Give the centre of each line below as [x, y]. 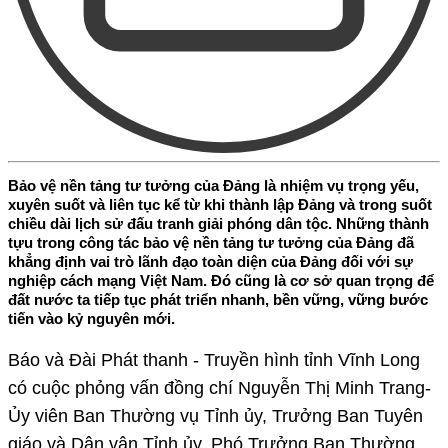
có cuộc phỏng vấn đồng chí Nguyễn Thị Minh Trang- [219, 387]
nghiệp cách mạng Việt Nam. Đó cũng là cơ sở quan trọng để [221, 280]
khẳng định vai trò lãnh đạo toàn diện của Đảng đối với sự [210, 261]
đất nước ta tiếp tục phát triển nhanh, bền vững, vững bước [218, 299]
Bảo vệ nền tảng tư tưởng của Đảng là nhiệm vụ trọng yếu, [213, 185]
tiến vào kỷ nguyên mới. [91, 318]
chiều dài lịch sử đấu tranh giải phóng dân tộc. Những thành [218, 223]
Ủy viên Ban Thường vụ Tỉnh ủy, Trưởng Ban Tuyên [215, 415]
